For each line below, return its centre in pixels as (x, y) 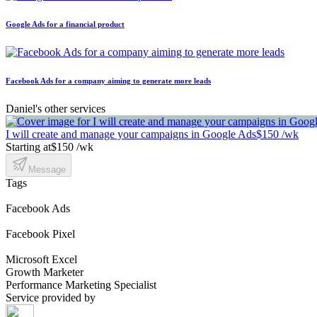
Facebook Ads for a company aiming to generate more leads (108, 80)
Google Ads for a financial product (65, 24)
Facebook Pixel (40, 234)
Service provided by (51, 297)
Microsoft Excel (41, 259)
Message (47, 169)
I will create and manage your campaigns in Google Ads (131, 134)
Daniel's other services (56, 108)
